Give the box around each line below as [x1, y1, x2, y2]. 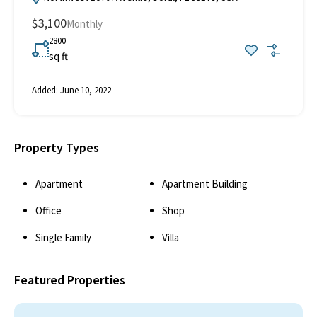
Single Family [35, 230, 91, 244]
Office [35, 203, 62, 217]
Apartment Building [162, 176, 248, 190]
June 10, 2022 [58, 83, 111, 96]
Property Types [14, 139, 99, 156]
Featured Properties [14, 271, 125, 288]
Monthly [67, 16, 103, 30]
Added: [32, 83, 58, 96]
